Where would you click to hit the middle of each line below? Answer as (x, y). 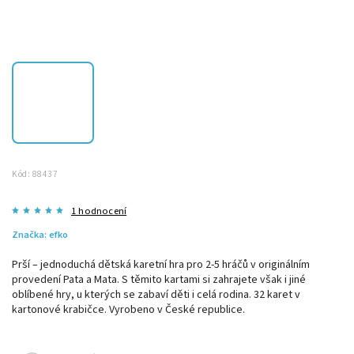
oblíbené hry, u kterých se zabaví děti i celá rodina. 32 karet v (156, 294)
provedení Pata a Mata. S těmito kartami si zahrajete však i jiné (159, 279)
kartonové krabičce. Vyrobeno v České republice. (128, 309)
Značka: (30, 234)
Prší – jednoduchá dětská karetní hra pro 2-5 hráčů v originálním (161, 264)
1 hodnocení (99, 211)
